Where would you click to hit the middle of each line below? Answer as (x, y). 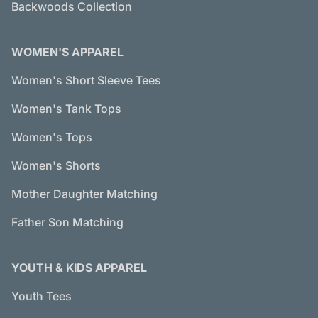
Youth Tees (42, 296)
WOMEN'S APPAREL (67, 52)
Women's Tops (52, 137)
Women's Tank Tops (66, 109)
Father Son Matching (67, 223)
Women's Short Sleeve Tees (86, 81)
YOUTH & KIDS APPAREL (79, 268)
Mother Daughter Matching (84, 194)
